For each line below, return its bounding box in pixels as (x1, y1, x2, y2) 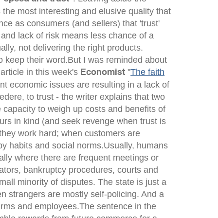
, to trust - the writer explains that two (22, 92, 165, 102)
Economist (80, 68, 126, 77)
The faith (130, 67, 165, 77)
